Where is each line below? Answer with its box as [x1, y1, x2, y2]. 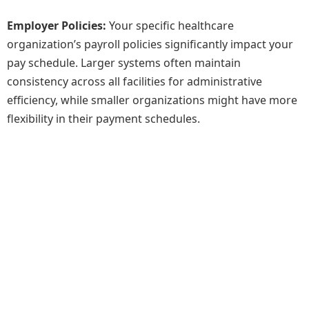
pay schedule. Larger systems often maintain [7, 54, 241, 70]
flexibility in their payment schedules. [7, 110, 200, 126]
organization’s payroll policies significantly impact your [7, 36, 293, 52]
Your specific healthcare [106, 17, 234, 33]
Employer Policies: [7, 17, 106, 33]
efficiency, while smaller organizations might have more [7, 92, 297, 108]
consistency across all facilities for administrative [7, 73, 262, 89]
